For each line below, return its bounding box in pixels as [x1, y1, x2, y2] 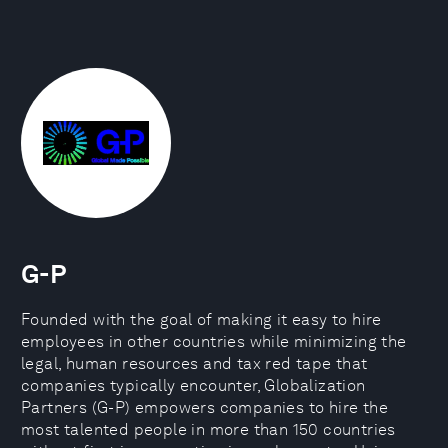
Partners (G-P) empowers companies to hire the [21, 398, 388, 417]
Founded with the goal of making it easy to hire [21, 310, 382, 329]
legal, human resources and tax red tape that [21, 354, 368, 373]
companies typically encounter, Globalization [21, 376, 366, 395]
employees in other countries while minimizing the [21, 332, 407, 351]
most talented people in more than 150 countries [21, 420, 396, 439]
